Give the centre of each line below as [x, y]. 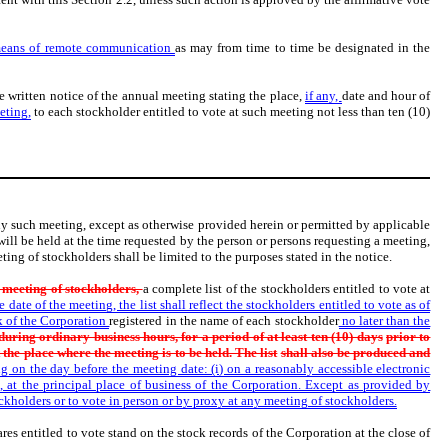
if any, [323, 95]
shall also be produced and [355, 353]
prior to [408, 337]
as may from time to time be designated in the [302, 47]
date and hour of [386, 95]
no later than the [384, 321]
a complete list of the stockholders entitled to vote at [286, 289]
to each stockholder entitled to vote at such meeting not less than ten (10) [231, 111]
